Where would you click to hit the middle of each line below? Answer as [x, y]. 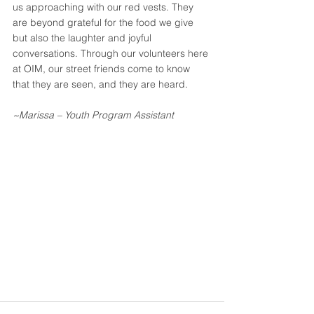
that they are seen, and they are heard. [100, 84]
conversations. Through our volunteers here [112, 53]
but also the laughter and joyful [83, 38]
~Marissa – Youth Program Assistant [93, 115]
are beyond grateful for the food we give [104, 22]
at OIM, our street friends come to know [103, 69]
